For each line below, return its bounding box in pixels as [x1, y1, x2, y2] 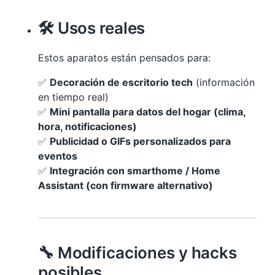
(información [193, 76, 255, 88]
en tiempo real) [38, 91, 109, 103]
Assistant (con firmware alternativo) [38, 179, 213, 192]
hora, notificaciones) [38, 120, 137, 133]
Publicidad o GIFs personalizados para [50, 135, 231, 147]
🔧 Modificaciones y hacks [38, 243, 237, 262]
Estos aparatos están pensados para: [38, 52, 211, 64]
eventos [38, 150, 77, 162]
